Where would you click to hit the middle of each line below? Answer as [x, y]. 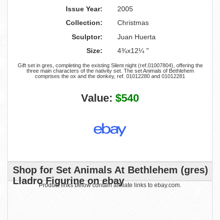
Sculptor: [87, 37]
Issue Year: [84, 9]
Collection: [84, 23]
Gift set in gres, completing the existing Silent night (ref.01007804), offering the [110, 65]
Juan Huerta [137, 37]
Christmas [133, 23]
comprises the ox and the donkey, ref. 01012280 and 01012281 [110, 76]
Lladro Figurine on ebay [69, 181]
